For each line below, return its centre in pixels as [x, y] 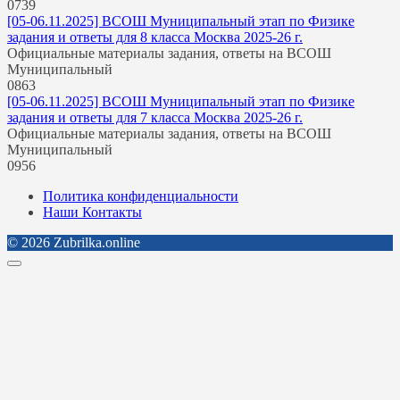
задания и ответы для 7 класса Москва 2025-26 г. [155, 117]
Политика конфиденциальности [141, 196]
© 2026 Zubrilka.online [74, 242]
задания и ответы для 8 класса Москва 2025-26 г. [155, 37]
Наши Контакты [92, 212]
